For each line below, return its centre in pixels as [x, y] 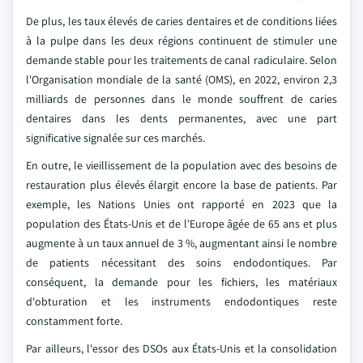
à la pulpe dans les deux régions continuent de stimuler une [181, 41]
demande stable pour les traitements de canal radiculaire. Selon [181, 60]
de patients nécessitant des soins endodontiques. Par [181, 263]
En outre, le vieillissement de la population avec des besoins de [181, 165]
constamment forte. [74, 321]
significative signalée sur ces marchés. [115, 138]
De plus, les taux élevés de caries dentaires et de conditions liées [181, 21]
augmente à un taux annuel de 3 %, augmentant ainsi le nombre [181, 243]
